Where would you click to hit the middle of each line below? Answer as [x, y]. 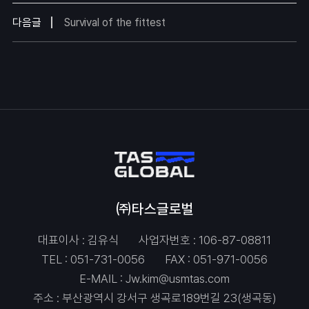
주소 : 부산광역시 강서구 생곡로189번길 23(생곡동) [154, 298]
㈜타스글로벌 [154, 208]
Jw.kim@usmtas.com [178, 278]
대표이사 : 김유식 [79, 240]
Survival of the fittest [114, 22]
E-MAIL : [102, 278]
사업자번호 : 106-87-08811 [205, 240]
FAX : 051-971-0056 [216, 260]
